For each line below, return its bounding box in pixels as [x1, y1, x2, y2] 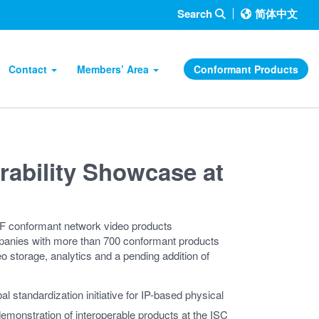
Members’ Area [77, 62, 152, 76]
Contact [9, 62, 51, 76]
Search [177, 5, 215, 21]
